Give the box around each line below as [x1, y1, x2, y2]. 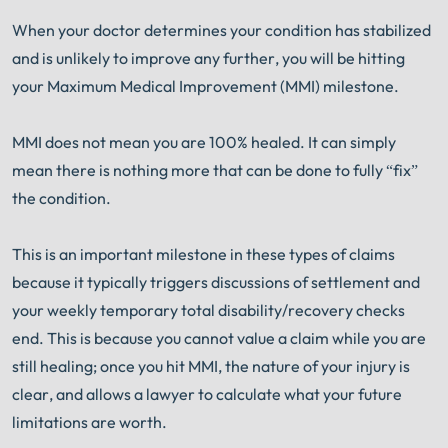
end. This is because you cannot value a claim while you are [12, 328, 426, 349]
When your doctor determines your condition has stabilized [12, 20, 431, 41]
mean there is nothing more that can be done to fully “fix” [12, 160, 418, 181]
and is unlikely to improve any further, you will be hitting [12, 48, 405, 69]
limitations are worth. [12, 412, 167, 433]
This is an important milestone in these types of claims [12, 244, 395, 265]
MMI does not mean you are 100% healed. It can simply [12, 132, 396, 153]
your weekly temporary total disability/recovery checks [12, 300, 405, 321]
